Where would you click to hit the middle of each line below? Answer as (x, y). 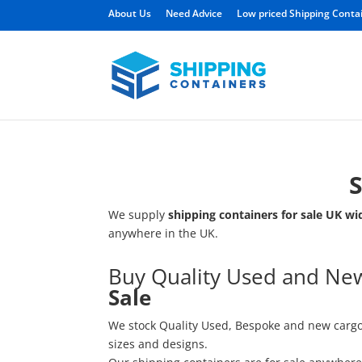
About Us (130, 13)
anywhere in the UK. (164, 233)
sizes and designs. (158, 344)
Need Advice (194, 13)
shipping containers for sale (246, 214)
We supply (139, 214)
